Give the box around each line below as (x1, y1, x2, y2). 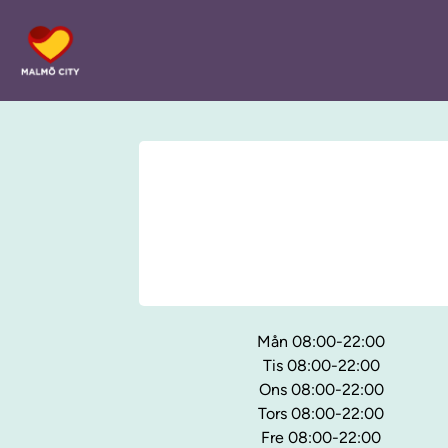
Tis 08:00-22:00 (262, 356, 380, 376)
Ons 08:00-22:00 (258, 380, 384, 400)
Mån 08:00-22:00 (257, 332, 385, 352)
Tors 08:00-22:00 (258, 404, 384, 424)
